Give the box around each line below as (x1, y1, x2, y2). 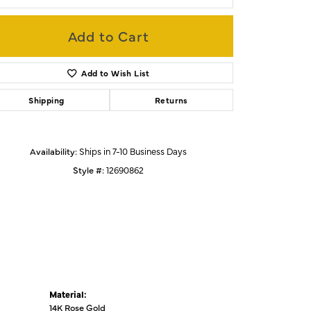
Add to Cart (67, 26, 149, 45)
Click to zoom (160, 51, 210, 63)
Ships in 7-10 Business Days (79, 144, 187, 157)
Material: (49, 287, 87, 300)
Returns (154, 94, 188, 106)
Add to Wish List (81, 67, 150, 78)
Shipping (28, 94, 65, 106)
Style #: (73, 163, 104, 176)
